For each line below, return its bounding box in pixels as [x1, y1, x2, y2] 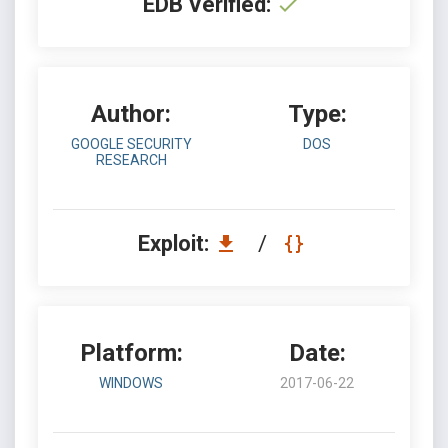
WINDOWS [99, 375, 163, 391]
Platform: [79, 339, 183, 367]
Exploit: [137, 231, 214, 256]
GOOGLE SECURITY [70, 136, 192, 152]
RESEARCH [95, 152, 167, 168]
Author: [91, 100, 171, 128]
